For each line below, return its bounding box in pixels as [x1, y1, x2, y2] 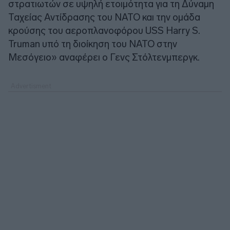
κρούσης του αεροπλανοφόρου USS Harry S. [8, 24, 200, 36]
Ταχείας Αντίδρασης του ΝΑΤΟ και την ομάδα [8, 11, 200, 23]
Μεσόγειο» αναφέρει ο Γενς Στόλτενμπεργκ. [8, 51, 200, 63]
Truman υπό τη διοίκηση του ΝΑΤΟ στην [8, 37, 177, 50]
